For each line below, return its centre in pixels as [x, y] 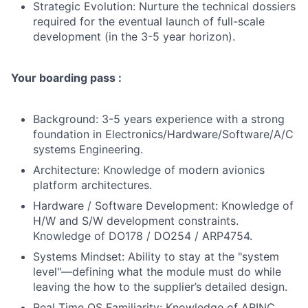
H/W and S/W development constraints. [136, 221]
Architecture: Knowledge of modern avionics [149, 170]
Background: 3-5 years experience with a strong [159, 119]
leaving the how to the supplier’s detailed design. [160, 287]
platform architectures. [92, 185]
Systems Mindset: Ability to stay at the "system [156, 256]
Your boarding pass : [66, 78]
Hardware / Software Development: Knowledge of [163, 206]
